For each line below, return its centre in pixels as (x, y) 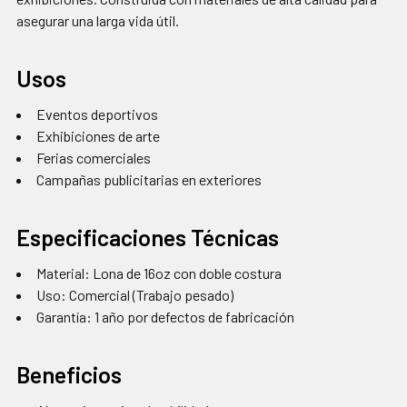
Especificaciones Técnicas (148, 238)
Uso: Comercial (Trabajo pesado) (135, 295)
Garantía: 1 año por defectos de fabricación (165, 317)
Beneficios (69, 375)
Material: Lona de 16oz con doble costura (159, 273)
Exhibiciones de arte (98, 136)
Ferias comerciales (94, 158)
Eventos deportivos (97, 114)
